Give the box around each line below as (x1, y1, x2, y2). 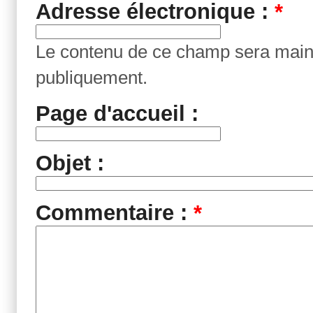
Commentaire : (36, 201, 194, 226)
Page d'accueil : (36, 101, 198, 126)
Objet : (36, 150, 104, 175)
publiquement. (36, 67, 147, 89)
